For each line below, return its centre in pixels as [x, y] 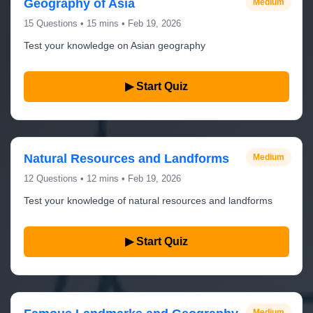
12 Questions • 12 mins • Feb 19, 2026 [102, 179]
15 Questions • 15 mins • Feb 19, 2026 [102, 23]
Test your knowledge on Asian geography [115, 45]
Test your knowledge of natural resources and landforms [148, 201]
